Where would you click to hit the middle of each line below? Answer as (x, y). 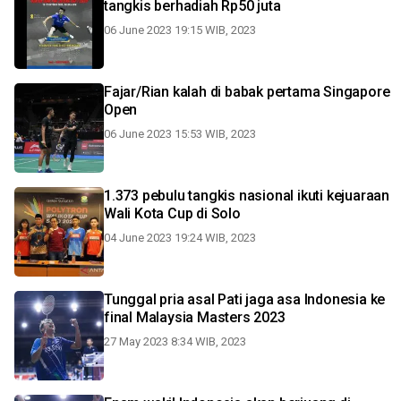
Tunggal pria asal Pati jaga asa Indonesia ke (245, 299)
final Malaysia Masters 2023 (195, 317)
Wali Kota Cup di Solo (172, 213)
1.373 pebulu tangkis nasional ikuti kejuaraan (146, 196)
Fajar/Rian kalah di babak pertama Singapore (247, 92)
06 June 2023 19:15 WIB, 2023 (180, 30)
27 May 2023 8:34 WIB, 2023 (175, 341)
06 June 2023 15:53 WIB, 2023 (180, 134)
